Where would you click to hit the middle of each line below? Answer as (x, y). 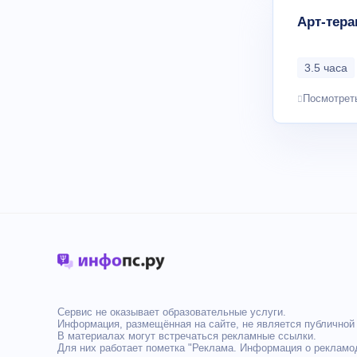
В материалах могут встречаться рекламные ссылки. (187, 336)
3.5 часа (326, 67)
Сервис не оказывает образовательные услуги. (172, 312)
